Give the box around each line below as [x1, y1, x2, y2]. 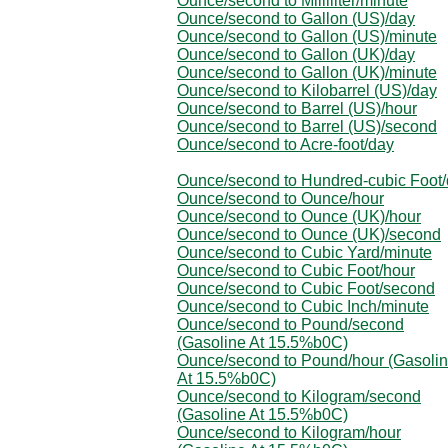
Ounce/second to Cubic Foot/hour [177, 261, 415, 279]
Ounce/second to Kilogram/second [177, 387, 421, 405]
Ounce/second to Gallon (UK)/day [177, 45, 415, 63]
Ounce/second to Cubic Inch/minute [177, 297, 429, 315]
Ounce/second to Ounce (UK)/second [177, 225, 441, 243]
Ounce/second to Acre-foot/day [177, 135, 394, 153]
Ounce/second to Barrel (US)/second [177, 117, 437, 135]
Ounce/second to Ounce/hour [177, 189, 384, 207]
